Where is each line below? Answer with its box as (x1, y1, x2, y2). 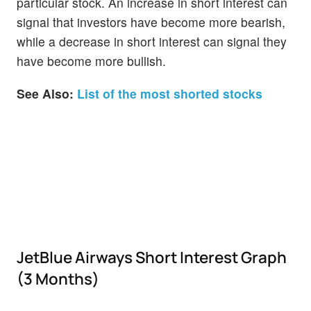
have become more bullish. (17, 52, 166, 70)
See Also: (17, 85, 74, 103)
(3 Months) (17, 267, 99, 289)
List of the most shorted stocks (77, 85, 262, 103)
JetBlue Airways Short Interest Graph (17, 246, 287, 268)
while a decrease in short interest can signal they (17, 33, 287, 51)
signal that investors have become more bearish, (17, 13, 285, 31)
